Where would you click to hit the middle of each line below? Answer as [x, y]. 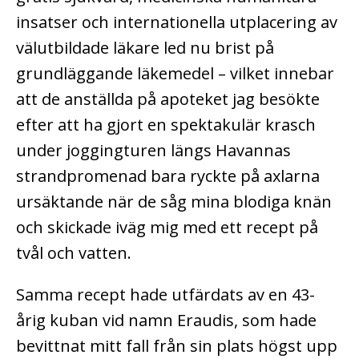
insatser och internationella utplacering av [177, 22]
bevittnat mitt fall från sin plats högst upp [177, 346]
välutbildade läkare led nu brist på [145, 48]
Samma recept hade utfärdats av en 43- [165, 295]
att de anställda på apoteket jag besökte [168, 99]
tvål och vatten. [74, 253]
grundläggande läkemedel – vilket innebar [175, 74]
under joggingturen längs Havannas [153, 151]
